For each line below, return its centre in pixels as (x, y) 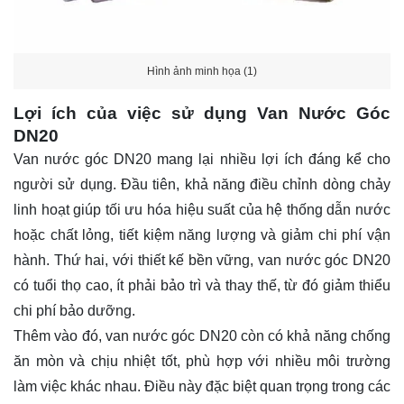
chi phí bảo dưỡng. (74, 311)
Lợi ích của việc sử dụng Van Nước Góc (202, 114)
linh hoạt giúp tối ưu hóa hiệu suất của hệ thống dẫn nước (202, 210)
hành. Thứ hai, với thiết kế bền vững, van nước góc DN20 (202, 261)
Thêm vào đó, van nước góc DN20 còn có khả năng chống (202, 336)
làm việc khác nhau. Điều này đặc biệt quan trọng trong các (202, 387)
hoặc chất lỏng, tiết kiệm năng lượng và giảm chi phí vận (202, 235)
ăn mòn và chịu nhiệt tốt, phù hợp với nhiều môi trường (202, 362)
